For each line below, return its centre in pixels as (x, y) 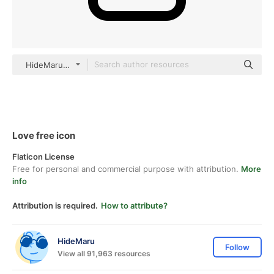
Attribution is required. (55, 206)
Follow (237, 247)
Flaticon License (43, 157)
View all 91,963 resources (104, 253)
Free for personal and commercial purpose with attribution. (127, 169)
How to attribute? (134, 206)
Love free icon (44, 135)
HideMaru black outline (69, 65)
